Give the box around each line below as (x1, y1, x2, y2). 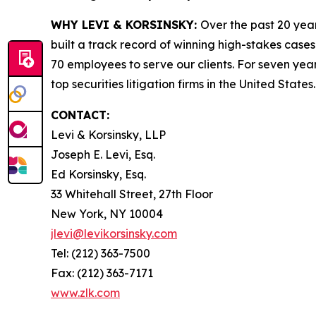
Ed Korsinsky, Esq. (51, 166, 146, 181)
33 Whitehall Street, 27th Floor (51, 186, 213, 201)
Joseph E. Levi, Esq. (51, 147, 155, 162)
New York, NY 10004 (51, 206, 163, 221)
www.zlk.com (51, 285, 120, 300)
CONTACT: (51, 107, 109, 122)
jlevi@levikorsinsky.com (51, 226, 177, 241)
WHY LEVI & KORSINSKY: (51, 17, 200, 32)
